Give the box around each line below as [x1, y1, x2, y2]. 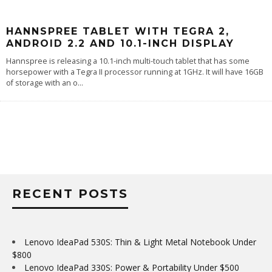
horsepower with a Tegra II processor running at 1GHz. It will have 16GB [6, 66, 263, 77]
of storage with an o [6, 77, 78, 88]
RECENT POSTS [12, 186, 128, 201]
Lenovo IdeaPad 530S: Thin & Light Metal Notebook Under [24, 236, 256, 248]
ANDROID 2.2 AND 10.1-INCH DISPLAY [6, 37, 234, 49]
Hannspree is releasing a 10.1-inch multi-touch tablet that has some [6, 55, 250, 66]
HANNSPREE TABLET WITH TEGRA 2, [6, 25, 229, 37]
